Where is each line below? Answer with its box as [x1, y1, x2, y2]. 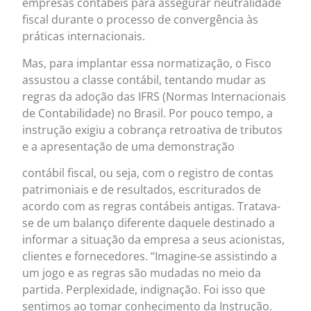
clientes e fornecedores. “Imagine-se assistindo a [22, 249, 278, 264]
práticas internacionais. [22, 28, 146, 44]
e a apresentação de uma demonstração [22, 138, 235, 154]
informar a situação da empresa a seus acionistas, [22, 232, 285, 248]
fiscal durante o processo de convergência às [22, 12, 259, 28]
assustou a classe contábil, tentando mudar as [22, 72, 267, 87]
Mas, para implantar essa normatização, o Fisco [22, 55, 272, 71]
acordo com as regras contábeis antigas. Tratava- [22, 199, 281, 215]
